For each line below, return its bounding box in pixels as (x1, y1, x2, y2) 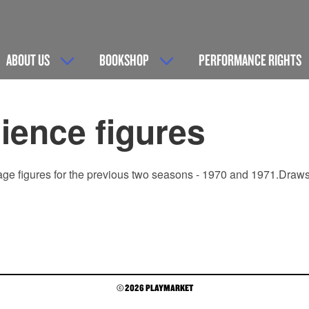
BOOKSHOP (99, 49, 149, 70)
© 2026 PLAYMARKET (116, 282, 193, 294)
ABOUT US (6, 49, 50, 70)
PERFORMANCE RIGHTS (199, 49, 301, 70)
